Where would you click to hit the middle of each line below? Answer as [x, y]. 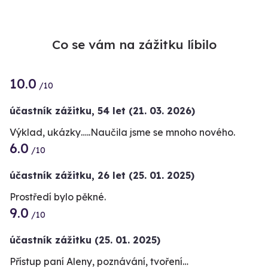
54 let [112, 110]
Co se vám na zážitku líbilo [134, 44]
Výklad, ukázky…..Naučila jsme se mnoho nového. [122, 132]
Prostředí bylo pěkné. [58, 197]
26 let [112, 175]
